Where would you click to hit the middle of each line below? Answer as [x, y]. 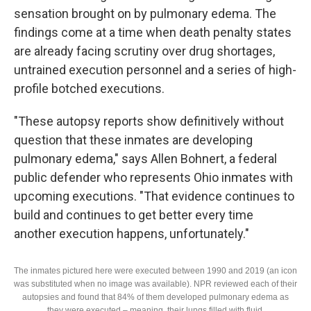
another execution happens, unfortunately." [132, 233]
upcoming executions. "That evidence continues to [154, 196]
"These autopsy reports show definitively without [149, 121]
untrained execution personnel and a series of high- [155, 69]
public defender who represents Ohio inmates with [153, 177]
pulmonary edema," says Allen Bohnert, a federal [145, 158]
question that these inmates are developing [133, 140]
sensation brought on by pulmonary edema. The [145, 13]
